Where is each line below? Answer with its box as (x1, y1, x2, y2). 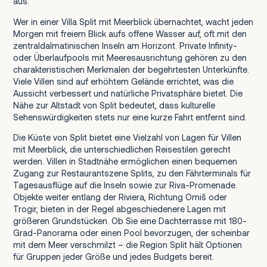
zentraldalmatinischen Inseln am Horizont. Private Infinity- (13, 40, 237, 51)
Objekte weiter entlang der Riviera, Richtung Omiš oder (13, 192, 227, 203)
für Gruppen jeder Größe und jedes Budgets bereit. (13, 252, 214, 262)
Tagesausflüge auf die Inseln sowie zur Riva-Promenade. (13, 180, 237, 191)
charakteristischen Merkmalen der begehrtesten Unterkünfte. (13, 64, 249, 74)
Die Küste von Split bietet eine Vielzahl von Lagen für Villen (13, 132, 241, 143)
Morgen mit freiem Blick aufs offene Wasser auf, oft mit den (13, 28, 247, 39)
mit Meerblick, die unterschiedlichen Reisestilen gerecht (13, 144, 231, 155)
